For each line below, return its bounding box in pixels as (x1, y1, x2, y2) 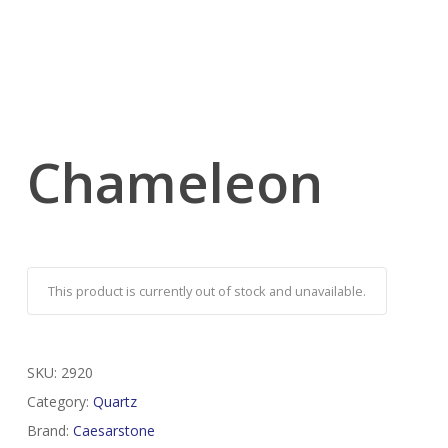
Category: (26, 392, 93, 412)
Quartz (92, 392, 137, 412)
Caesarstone (72, 421, 155, 441)
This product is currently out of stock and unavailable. (47, 282, 366, 301)
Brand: (26, 421, 73, 441)
